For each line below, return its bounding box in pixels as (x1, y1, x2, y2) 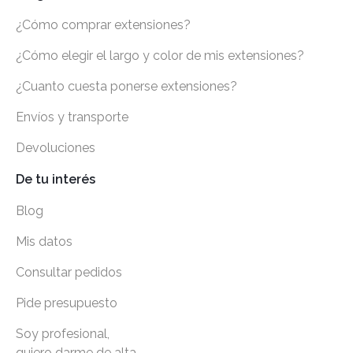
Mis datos (16, 234, 72, 250)
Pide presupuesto (16, 295, 117, 311)
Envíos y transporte (16, 110, 128, 125)
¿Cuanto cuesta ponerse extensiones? (16, 79, 237, 95)
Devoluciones (16, 140, 95, 156)
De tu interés (16, 172, 95, 188)
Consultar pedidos (16, 265, 122, 281)
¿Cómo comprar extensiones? (16, 17, 191, 33)
